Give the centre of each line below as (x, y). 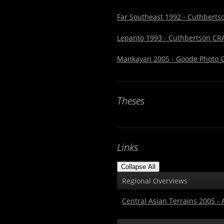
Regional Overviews (155, 181)
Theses (131, 101)
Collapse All (138, 167)
